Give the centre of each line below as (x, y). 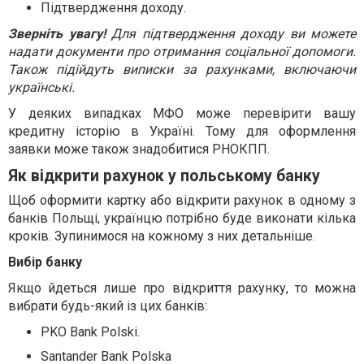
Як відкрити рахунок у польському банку (164, 175)
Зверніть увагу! (57, 33)
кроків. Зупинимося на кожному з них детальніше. (162, 236)
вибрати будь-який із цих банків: (108, 305)
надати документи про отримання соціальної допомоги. (182, 51)
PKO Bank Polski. (90, 331)
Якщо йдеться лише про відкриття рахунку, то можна (182, 288)
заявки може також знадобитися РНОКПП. (139, 149)
